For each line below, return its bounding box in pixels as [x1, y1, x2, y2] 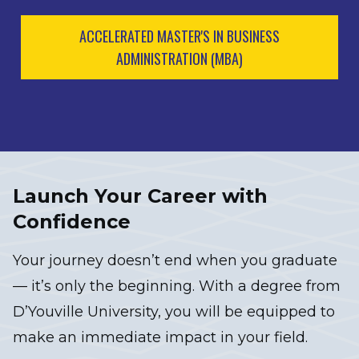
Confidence [13, 209, 131, 233]
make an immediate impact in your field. [13, 328, 308, 346]
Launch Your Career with [13, 184, 268, 208]
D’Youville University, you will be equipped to [13, 302, 335, 321]
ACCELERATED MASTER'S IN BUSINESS [79, 25, 280, 46]
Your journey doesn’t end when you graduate [13, 251, 337, 269]
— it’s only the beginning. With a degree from [13, 276, 341, 295]
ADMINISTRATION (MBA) [116, 47, 243, 69]
